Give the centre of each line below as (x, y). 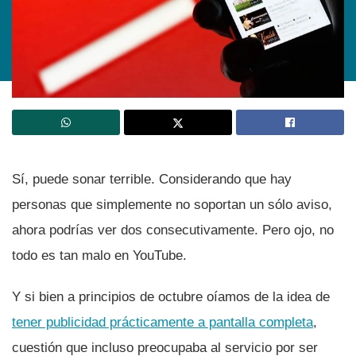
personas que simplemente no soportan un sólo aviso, (172, 205)
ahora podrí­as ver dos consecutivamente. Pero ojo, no (173, 230)
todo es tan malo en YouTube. (99, 256)
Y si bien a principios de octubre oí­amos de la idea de (171, 297)
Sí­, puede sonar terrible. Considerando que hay (152, 180)
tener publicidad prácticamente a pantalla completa (163, 323)
